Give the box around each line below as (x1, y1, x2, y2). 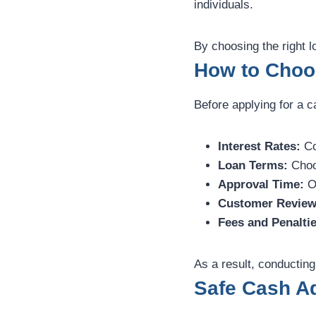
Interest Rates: (218, 140, 300, 154)
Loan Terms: (218, 159, 288, 173)
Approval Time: (218, 178, 304, 192)
